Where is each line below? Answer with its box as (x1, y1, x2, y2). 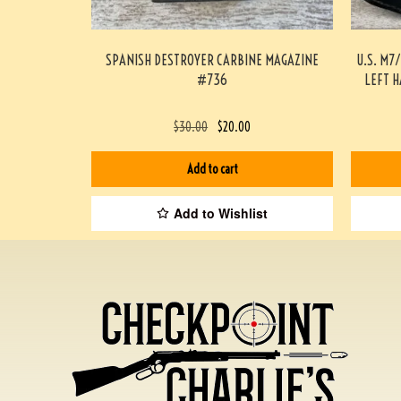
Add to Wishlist (174, 204, 268, 223)
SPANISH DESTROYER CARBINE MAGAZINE (106, 50, 319, 69)
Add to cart (186, 161, 238, 177)
